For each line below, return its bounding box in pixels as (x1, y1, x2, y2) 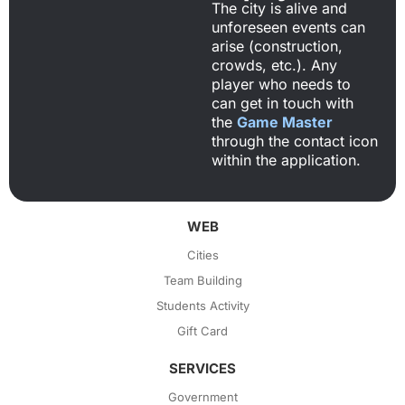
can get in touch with (212, 94, 353, 113)
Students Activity (155, 297, 250, 313)
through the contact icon (212, 132, 378, 151)
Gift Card (177, 323, 228, 338)
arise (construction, (212, 37, 343, 56)
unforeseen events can (212, 18, 365, 37)
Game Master (237, 113, 333, 132)
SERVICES (169, 359, 236, 377)
